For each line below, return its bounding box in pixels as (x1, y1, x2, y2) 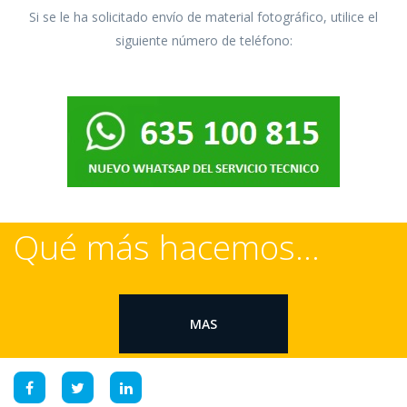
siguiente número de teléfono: (114, 32, 293, 49)
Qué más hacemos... (14, 223, 320, 270)
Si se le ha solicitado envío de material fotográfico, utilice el (29, 8, 378, 25)
